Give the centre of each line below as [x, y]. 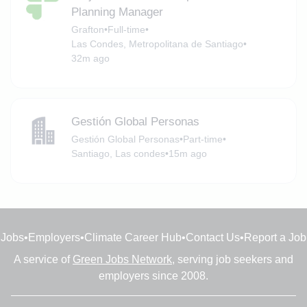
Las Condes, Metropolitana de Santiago [157, 44]
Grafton [87, 30]
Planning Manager [117, 12]
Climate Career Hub [133, 238]
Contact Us [213, 238]
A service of [43, 260]
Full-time [126, 30]
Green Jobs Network [122, 260]
